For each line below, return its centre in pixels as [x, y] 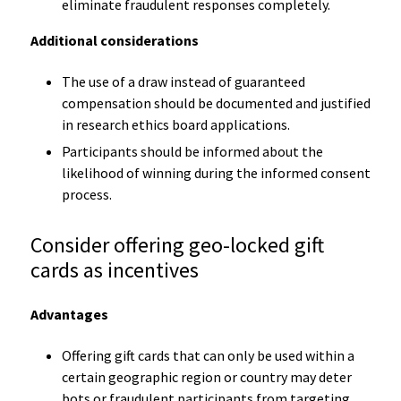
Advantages [69, 314]
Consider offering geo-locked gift [177, 244]
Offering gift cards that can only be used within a [208, 355]
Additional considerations [114, 40]
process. [86, 194]
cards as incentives [114, 269]
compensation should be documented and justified [216, 102]
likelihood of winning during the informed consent [216, 172]
